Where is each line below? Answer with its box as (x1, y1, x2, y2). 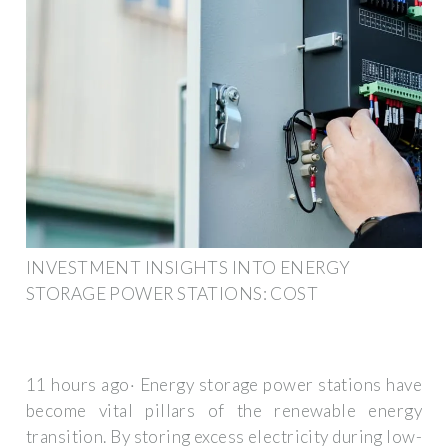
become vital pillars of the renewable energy (26, 400, 422, 422)
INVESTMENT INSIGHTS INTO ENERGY (26, 256, 351, 278)
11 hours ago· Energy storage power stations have (26, 374, 422, 396)
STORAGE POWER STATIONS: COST (26, 282, 319, 304)
